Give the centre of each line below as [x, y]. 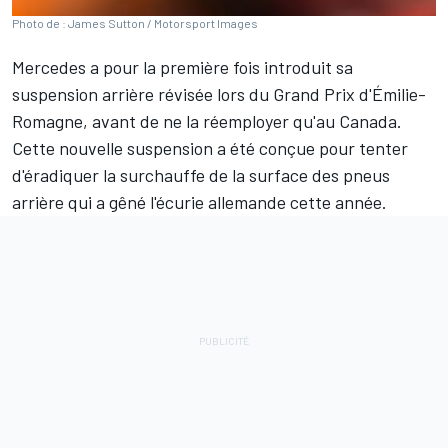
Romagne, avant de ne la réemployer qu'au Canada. [207, 121]
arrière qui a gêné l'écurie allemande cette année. [199, 202]
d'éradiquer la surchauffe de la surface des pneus [201, 175]
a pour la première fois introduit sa [219, 67]
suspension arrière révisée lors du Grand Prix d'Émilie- [219, 94]
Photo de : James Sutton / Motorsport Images [135, 23]
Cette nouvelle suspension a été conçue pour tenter [210, 148]
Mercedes [49, 67]
